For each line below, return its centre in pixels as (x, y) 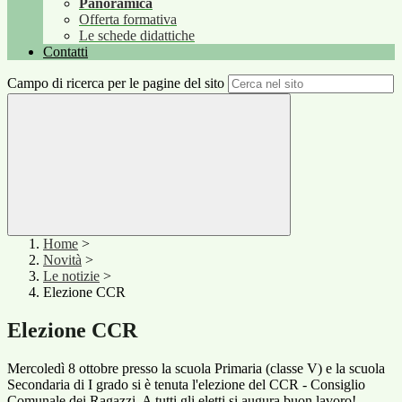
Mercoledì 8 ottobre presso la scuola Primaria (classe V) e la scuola (196, 369)
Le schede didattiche (137, 36)
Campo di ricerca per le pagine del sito (116, 83)
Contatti (66, 52)
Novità (62, 260)
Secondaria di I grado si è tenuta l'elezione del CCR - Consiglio (186, 385)
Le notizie (71, 276)
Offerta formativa (128, 20)
